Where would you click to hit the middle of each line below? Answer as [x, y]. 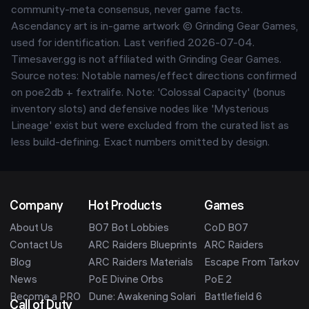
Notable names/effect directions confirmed [189, 77]
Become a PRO [45, 298]
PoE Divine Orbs [126, 281]
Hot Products [125, 207]
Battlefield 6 [233, 298]
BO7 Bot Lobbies [128, 229]
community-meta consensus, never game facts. [127, 11]
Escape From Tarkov [252, 263]
